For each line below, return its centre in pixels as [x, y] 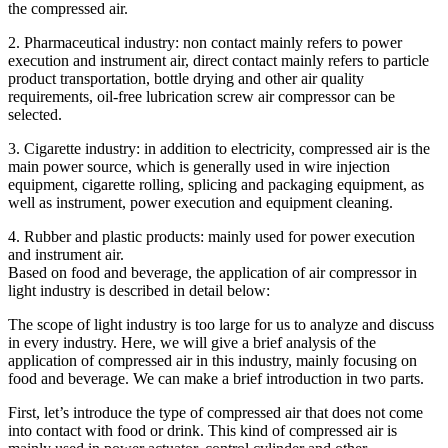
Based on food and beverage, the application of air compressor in [212, 272]
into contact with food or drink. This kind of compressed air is [202, 430]
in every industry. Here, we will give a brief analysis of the [192, 342]
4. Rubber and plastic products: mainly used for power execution [211, 236]
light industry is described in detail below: [139, 290]
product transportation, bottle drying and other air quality [186, 78]
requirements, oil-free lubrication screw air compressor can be [201, 96]
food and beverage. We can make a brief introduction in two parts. [216, 378]
